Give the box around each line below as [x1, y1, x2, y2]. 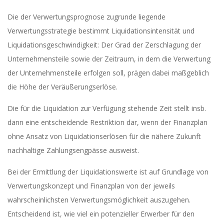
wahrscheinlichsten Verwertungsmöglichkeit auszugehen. [7, 195, 190, 204]
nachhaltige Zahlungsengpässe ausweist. [7, 145, 139, 155]
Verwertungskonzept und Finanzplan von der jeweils [7, 181, 175, 190]
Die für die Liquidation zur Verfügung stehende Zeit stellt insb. [7, 103, 206, 113]
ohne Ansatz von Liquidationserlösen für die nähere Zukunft [7, 131, 201, 141]
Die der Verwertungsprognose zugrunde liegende [7, 12, 165, 21]
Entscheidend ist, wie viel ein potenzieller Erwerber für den [7, 209, 194, 218]
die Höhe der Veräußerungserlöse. [7, 82, 117, 91]
